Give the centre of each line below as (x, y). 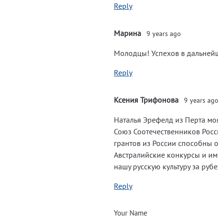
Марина (128, 33)
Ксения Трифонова (146, 100)
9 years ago (164, 34)
